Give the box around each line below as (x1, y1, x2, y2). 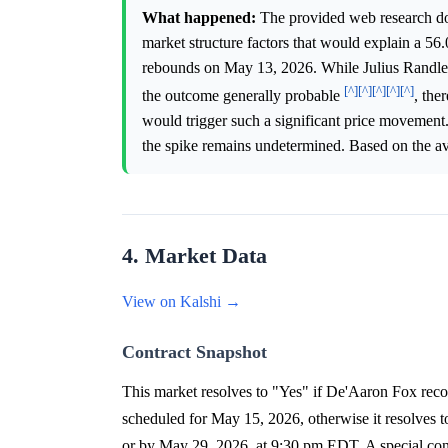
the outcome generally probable (142, 87, 344, 105)
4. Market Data (122, 244, 267, 269)
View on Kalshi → (122, 293, 241, 311)
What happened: (142, 9, 256, 26)
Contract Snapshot (122, 342, 267, 363)
